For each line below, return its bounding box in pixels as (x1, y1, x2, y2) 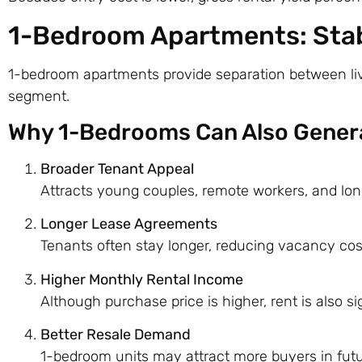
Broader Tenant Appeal (40, 160, 194, 179)
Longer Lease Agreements (40, 215, 217, 234)
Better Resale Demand (40, 326, 191, 344)
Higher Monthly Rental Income (40, 270, 243, 288)
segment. (8, 86, 69, 105)
